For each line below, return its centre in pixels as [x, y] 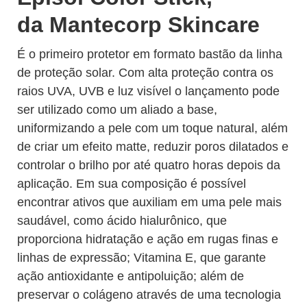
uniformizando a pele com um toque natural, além [152, 128]
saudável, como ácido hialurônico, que [122, 221]
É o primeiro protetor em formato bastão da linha [150, 54]
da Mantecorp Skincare [138, 25]
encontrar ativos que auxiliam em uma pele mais [149, 202]
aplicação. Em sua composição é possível [132, 184]
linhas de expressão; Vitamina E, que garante [142, 258]
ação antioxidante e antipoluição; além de [131, 276]
